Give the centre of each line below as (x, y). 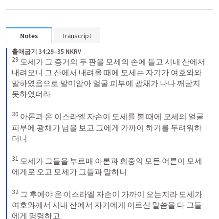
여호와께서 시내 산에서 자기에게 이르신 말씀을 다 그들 (107, 205)
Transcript (77, 36)
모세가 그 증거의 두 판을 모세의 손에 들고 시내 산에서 (112, 62)
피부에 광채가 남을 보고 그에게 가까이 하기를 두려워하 (107, 127)
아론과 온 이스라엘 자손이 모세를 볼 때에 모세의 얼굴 (111, 117)
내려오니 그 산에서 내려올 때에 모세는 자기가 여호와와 (107, 73)
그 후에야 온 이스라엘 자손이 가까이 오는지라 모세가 (110, 194)
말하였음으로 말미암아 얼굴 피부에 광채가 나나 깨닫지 (106, 83)
